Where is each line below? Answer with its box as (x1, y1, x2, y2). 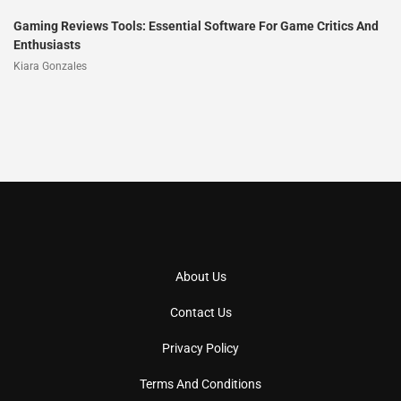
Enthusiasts (13, 37, 81, 52)
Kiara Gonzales (13, 59, 87, 73)
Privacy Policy (162, 340, 239, 355)
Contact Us (169, 304, 232, 320)
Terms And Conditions (140, 376, 261, 391)
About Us (175, 269, 226, 284)
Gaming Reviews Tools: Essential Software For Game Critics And (13, 18, 379, 33)
